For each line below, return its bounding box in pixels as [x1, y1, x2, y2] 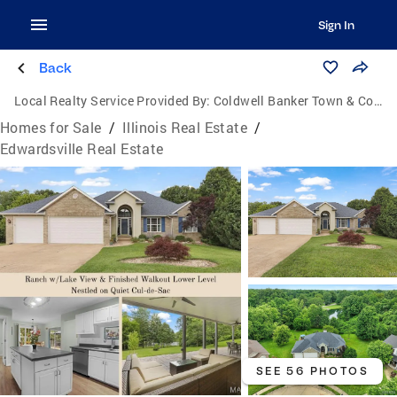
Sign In [317, 18, 354, 32]
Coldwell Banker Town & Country [213, 92, 374, 109]
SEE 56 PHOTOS [255, 363, 369, 378]
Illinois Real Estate [122, 118, 248, 136]
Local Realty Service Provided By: [14, 92, 211, 109]
